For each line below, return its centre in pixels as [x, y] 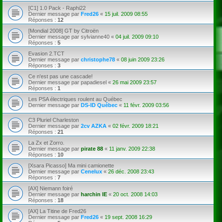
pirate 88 [92, 148]
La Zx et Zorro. [46, 142]
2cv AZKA [94, 126]
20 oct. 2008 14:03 [135, 194]
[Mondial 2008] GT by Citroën [63, 30]
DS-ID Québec [99, 105]
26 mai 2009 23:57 [135, 82]
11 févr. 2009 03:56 [146, 105]
